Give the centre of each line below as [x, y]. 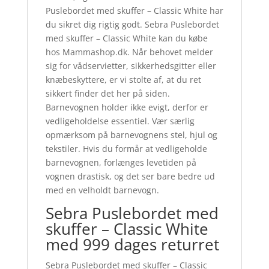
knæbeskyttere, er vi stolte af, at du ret [123, 79]
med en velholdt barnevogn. [102, 190]
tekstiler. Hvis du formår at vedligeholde [126, 148]
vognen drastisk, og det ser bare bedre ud [130, 176]
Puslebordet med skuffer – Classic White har [134, 10]
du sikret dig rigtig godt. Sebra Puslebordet [132, 24]
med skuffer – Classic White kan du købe [126, 38]
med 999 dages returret [132, 244]
